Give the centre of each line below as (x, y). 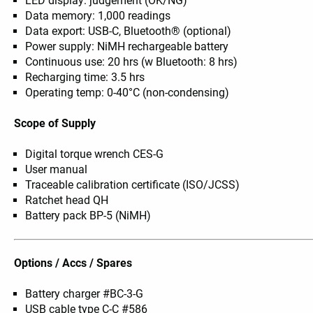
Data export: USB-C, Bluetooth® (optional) (129, 31)
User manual (57, 170)
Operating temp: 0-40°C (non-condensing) (128, 93)
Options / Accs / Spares (73, 263)
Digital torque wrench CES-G (95, 154)
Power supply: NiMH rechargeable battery (127, 47)
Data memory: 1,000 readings (98, 16)
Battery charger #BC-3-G (85, 294)
